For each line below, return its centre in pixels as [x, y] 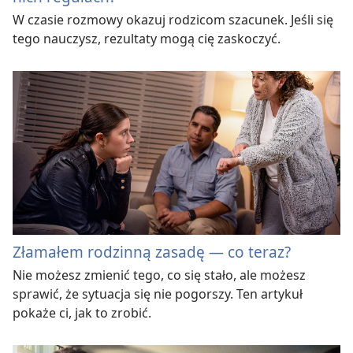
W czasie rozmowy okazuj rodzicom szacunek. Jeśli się [173, 20]
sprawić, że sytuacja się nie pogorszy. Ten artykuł [158, 294]
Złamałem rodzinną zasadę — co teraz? [152, 252]
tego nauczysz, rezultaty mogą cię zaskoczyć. [147, 39]
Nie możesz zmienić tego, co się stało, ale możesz [159, 275]
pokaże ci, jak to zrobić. [82, 313]
